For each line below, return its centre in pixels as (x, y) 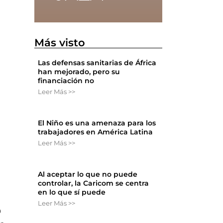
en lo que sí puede (72, 192)
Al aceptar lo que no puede (88, 174)
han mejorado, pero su (79, 72)
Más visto (60, 43)
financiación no (66, 81)
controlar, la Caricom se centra (94, 183)
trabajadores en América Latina (96, 132)
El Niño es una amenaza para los (97, 123)
